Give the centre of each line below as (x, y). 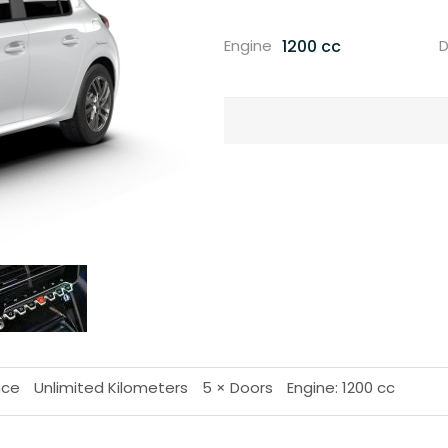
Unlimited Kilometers (111, 388)
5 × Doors (237, 388)
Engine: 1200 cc (341, 388)
